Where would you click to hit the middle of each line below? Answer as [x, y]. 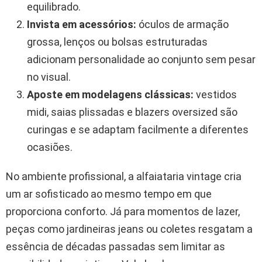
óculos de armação [182, 24]
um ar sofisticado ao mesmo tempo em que [109, 194]
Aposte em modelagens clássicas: [110, 94]
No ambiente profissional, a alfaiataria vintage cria [124, 176]
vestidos [215, 94]
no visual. [49, 77]
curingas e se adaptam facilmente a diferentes [138, 129]
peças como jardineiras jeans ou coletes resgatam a [129, 229]
